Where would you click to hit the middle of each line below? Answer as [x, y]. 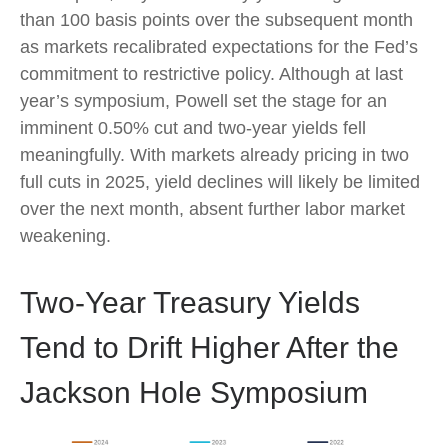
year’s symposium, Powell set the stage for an [203, 100]
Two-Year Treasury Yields [190, 302]
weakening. [65, 235]
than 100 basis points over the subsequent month [216, 19]
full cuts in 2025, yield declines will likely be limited [220, 181]
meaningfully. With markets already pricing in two [214, 154]
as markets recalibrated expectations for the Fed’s [219, 46]
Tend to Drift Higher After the [209, 347]
